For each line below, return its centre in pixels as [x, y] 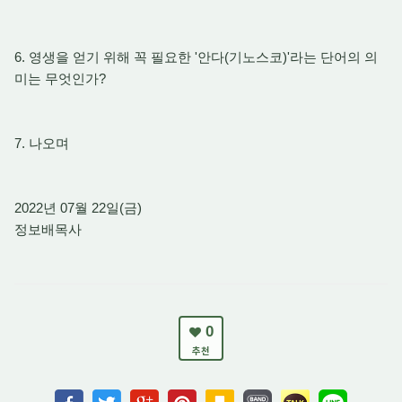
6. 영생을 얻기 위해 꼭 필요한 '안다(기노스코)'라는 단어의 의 [196, 57]
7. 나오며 [42, 143]
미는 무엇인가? [60, 79]
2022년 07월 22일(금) [78, 208]
